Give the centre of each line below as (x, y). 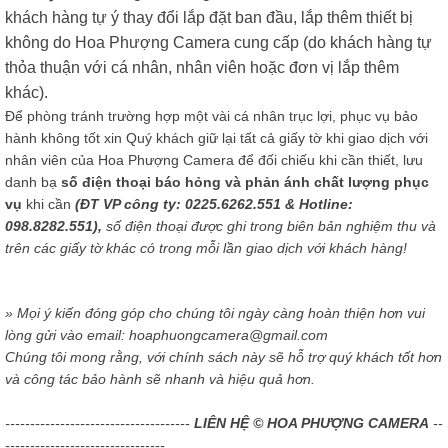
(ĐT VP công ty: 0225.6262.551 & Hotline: (212, 204)
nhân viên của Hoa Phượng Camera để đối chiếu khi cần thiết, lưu (214, 160)
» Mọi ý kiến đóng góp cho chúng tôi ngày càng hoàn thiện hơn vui (215, 313)
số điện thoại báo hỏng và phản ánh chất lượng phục (245, 182)
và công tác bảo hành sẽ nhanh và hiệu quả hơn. (160, 379)
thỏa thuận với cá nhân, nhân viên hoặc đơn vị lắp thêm (202, 68)
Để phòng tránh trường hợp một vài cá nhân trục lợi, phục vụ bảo (211, 116)
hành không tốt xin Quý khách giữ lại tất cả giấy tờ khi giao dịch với (216, 138)
